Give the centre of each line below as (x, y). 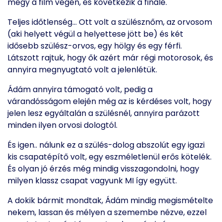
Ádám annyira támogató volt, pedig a (80, 89)
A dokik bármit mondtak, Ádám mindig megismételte (110, 200)
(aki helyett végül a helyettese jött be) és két (95, 34)
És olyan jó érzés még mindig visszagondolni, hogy (103, 169)
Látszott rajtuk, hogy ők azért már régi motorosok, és (110, 58)
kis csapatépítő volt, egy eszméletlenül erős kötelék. (110, 157)
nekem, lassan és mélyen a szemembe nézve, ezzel (107, 212)
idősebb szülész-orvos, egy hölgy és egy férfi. (95, 46)
